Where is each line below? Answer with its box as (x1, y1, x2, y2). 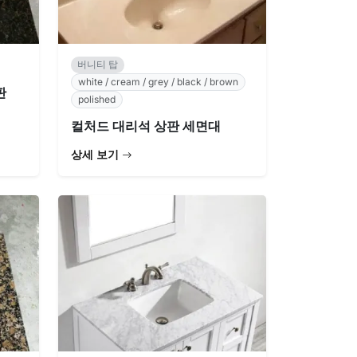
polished (78, 93, 116, 106)
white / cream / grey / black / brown (78, 75, 238, 88)
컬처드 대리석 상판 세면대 (71, 117, 221, 135)
